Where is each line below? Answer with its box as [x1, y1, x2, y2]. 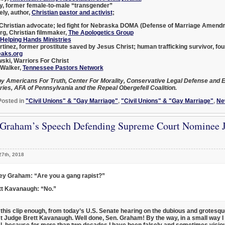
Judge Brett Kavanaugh [4, 214, 72, 221]
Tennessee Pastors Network [22, 64, 103, 71]
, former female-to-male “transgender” [2, 2, 113, 9]
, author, [7, 9, 32, 16]
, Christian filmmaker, [6, 29, 68, 36]
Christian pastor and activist [31, 9, 113, 16]
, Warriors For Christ [10, 57, 69, 64]
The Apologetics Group [68, 29, 134, 36]
